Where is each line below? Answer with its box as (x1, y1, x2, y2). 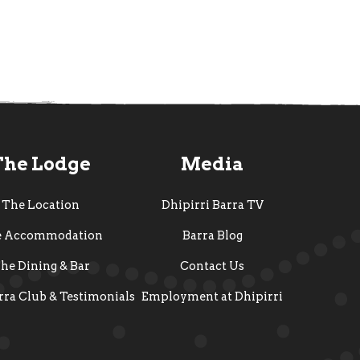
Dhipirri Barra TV (161, 198, 264, 213)
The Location (2, 198, 80, 213)
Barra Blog (182, 228, 243, 243)
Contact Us (180, 259, 245, 274)
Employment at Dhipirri (141, 289, 284, 305)
